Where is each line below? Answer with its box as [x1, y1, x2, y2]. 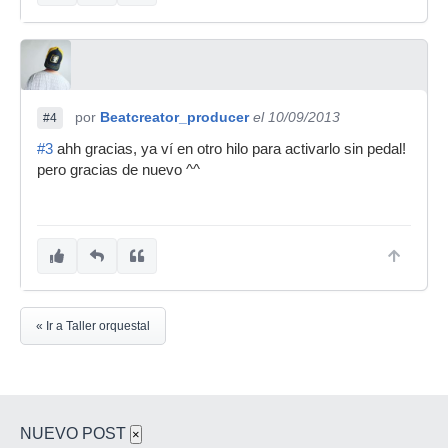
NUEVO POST [20, 425, 130, 443]
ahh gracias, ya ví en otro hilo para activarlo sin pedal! [53, 141, 406, 158]
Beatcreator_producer [100, 109, 249, 126]
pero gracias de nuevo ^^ [37, 162, 200, 179]
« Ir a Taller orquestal [36, 319, 150, 334]
